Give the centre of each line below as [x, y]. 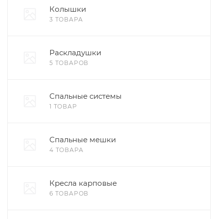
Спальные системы [86, 96]
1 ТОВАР [63, 106]
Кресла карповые [83, 183]
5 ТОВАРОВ [69, 63]
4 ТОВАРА [66, 150]
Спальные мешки [83, 140]
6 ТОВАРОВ [69, 193]
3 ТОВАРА [66, 19]
